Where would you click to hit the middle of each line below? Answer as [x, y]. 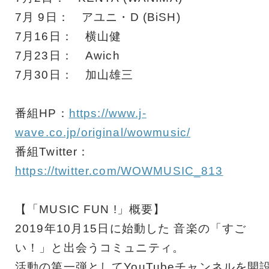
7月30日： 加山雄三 [74, 75]
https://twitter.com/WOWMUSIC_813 [119, 171]
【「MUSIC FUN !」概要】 [90, 210]
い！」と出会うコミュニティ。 [100, 248]
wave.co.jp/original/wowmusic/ [103, 133]
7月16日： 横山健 [68, 37]
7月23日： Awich [68, 56]
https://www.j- [107, 113]
